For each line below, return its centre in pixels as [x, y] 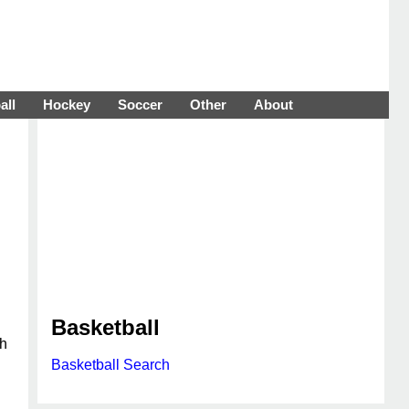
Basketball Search [110, 365]
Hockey [67, 105]
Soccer [140, 105]
